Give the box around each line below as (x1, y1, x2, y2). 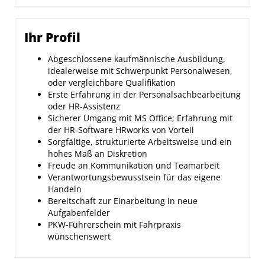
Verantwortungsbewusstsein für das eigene (48, 172, 221, 183)
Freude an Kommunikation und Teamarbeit (48, 160, 219, 171)
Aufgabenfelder (48, 207, 110, 218)
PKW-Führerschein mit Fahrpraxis (48, 219, 181, 230)
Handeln (48, 183, 82, 195)
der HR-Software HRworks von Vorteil (48, 124, 194, 135)
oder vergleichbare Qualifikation (48, 77, 176, 88)
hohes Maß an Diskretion (48, 148, 147, 159)
